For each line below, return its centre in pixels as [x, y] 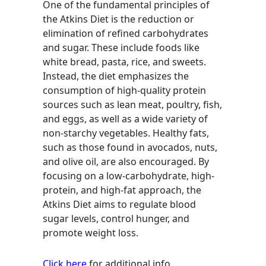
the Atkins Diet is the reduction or [118, 19]
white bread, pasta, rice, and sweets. [124, 62]
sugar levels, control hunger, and [116, 218]
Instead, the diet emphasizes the [116, 76]
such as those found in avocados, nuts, [130, 147]
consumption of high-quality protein [124, 90]
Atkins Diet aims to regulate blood [119, 204]
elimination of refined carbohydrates [126, 33]
